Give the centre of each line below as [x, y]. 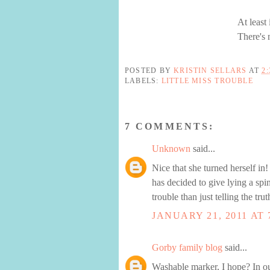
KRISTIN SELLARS [210, 70]
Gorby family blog [187, 248]
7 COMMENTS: [170, 126]
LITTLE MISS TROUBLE [207, 80]
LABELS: [143, 80]
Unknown [171, 149]
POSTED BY [149, 70]
